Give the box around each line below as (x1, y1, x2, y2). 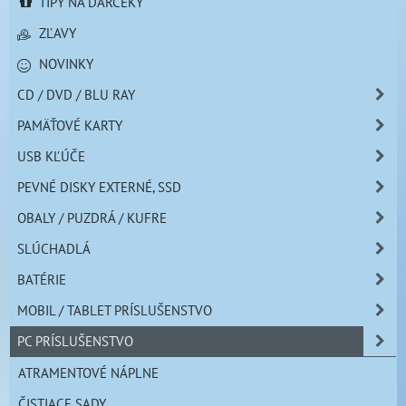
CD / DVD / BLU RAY (17, 84, 135, 103)
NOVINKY (35, 53, 94, 72)
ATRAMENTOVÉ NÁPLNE (18, 362, 159, 382)
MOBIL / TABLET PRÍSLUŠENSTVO (17, 300, 212, 319)
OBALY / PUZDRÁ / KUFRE (17, 208, 167, 227)
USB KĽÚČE (17, 146, 85, 165)
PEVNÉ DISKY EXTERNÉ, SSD (17, 177, 181, 196)
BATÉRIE (17, 269, 66, 288)
